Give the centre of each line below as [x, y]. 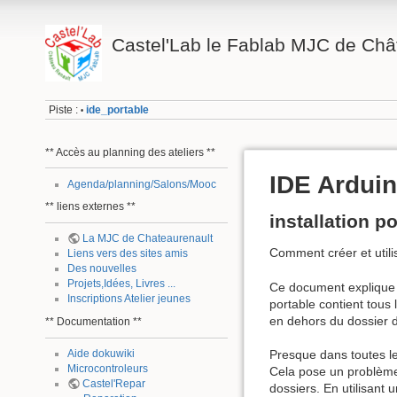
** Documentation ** [93, 321]
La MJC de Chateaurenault [147, 239]
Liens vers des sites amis [127, 254]
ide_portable [118, 110]
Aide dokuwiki [101, 354]
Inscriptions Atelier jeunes [128, 299]
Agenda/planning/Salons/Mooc [141, 184]
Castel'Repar [113, 384]
